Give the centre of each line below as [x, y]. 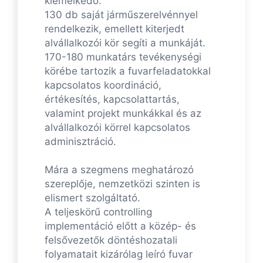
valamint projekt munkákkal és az [123, 114]
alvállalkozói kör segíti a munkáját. [125, 43]
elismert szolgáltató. [92, 198]
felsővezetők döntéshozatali [111, 240]
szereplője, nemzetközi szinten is [122, 184]
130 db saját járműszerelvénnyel [121, 15]
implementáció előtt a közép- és [120, 226]
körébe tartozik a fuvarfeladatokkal [128, 71]
